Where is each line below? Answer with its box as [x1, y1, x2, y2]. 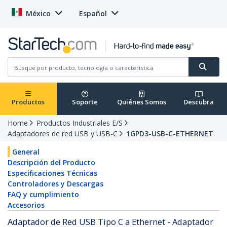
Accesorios [8, 200, 45, 210]
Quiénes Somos [117, 97, 167, 107]
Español [79, 9, 107, 18]
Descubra [183, 97, 214, 107]
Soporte [72, 97, 98, 107]
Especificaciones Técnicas [8, 168, 97, 178]
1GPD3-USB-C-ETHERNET [126, 129, 213, 139]
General [12, 147, 40, 157]
